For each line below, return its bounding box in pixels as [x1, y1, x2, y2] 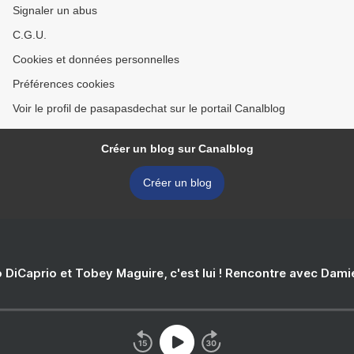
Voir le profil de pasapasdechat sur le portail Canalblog [13, 102, 285, 115]
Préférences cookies [13, 77, 115, 91]
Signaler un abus [13, 4, 97, 17]
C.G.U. [13, 28, 47, 42]
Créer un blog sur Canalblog [100, 142, 254, 156]
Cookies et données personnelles [13, 53, 179, 66]
